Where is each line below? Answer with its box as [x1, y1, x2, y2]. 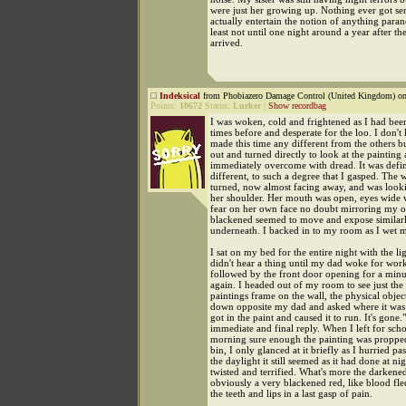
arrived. [210, 37, 243, 48]
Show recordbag [268, 101, 326, 111]
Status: [202, 101, 233, 111]
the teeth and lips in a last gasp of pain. [210, 388, 372, 399]
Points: [150, 101, 179, 111]
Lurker [233, 101, 261, 111]
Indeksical [159, 91, 200, 101]
